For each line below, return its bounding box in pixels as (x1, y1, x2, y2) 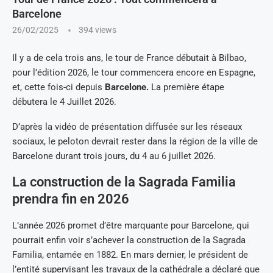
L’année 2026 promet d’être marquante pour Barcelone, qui (12, 220, 249, 231)
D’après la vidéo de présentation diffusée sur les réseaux (12, 121, 242, 132)
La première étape (149, 82, 224, 93)
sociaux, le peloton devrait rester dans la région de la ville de (12, 136, 258, 147)
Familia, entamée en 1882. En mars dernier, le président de (12, 249, 248, 260)
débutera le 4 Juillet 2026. (12, 96, 116, 107)
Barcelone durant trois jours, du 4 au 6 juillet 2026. (12, 151, 216, 161)
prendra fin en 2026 (12, 191, 129, 207)
